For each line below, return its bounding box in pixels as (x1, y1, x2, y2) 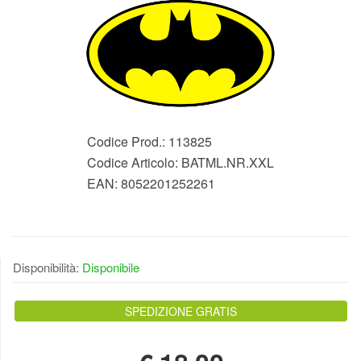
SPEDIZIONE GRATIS (125, 302, 237, 319)
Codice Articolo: (87, 152, 181, 172)
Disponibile (82, 258, 139, 276)
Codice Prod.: (87, 131, 168, 151)
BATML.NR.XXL (181, 152, 274, 172)
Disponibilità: (13, 258, 82, 276)
